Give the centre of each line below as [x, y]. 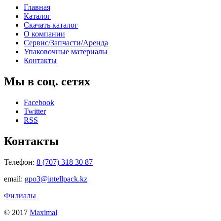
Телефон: [20, 162]
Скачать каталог [51, 25]
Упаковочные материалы [66, 52]
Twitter [35, 111]
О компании [44, 34]
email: [14, 179]
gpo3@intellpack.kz [56, 179]
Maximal [43, 212]
